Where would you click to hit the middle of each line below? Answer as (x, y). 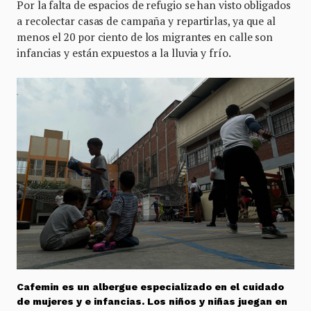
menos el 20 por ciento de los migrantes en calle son (145, 37)
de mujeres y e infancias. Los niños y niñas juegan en (152, 301)
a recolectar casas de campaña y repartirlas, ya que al (146, 21)
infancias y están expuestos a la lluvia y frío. (125, 53)
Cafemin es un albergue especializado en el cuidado (150, 286)
